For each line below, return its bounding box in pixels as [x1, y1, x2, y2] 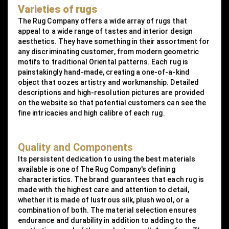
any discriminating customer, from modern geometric [18, 47, 199, 56]
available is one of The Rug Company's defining [18, 165, 175, 173]
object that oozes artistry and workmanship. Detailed [18, 78, 199, 86]
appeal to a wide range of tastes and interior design [18, 27, 193, 35]
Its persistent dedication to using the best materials [18, 154, 195, 163]
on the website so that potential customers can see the [18, 98, 207, 107]
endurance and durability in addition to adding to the [18, 216, 196, 224]
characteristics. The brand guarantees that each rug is [18, 175, 204, 184]
